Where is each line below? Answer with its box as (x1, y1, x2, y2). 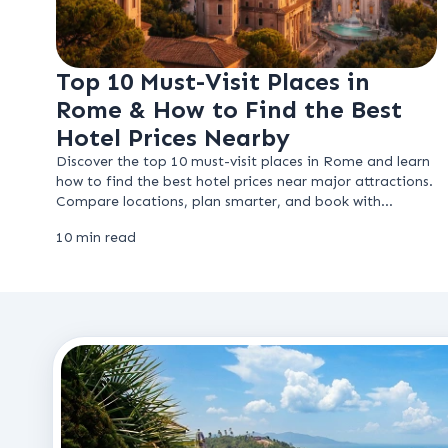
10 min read (56, 229, 136, 246)
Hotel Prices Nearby (56, 123, 290, 152)
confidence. (56, 213, 134, 230)
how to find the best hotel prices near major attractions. (56, 173, 433, 190)
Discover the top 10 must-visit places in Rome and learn (56, 153, 430, 170)
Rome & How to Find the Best (56, 95, 402, 124)
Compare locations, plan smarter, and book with (56, 193, 381, 210)
